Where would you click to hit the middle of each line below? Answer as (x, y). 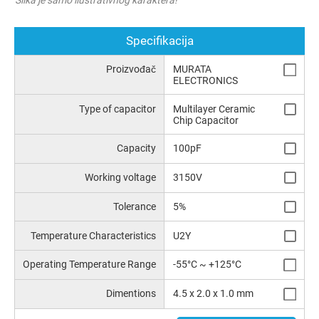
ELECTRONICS (205, 81)
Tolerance (135, 206)
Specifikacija (159, 41)
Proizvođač (131, 69)
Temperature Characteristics (94, 235)
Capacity (137, 148)
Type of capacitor (118, 109)
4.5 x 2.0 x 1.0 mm (213, 294)
